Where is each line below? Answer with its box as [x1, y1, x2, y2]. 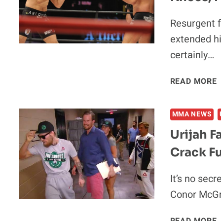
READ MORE [170, 75, 217, 88]
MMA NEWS [172, 109, 212, 120]
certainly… [170, 48, 214, 63]
